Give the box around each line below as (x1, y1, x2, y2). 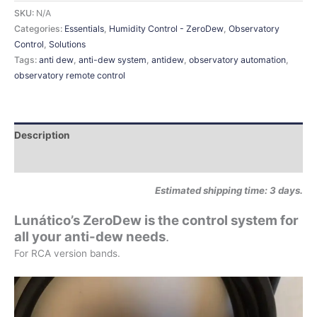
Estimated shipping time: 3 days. (155, 184, 303, 196)
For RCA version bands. (14, 248, 120, 260)
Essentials (64, 23, 104, 34)
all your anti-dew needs (14, 229, 166, 246)
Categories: (14, 23, 64, 34)
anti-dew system (79, 54, 146, 65)
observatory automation (189, 54, 286, 65)
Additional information (14, 154, 121, 166)
